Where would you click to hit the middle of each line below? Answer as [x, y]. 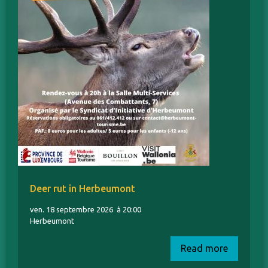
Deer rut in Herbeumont [83, 189]
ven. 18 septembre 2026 [73, 210]
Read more [204, 249]
